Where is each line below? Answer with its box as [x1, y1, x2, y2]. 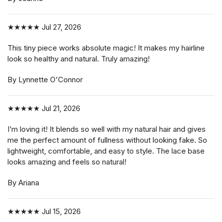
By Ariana [7, 178, 39, 188]
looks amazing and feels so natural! [7, 157, 126, 167]
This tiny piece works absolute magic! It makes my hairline [7, 43, 205, 53]
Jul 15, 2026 [40, 207, 81, 217]
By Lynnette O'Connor [7, 75, 83, 85]
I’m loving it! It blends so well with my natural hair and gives [7, 124, 206, 134]
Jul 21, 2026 [40, 104, 80, 113]
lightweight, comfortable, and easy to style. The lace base [7, 146, 205, 156]
